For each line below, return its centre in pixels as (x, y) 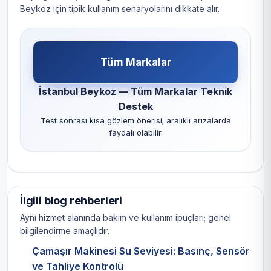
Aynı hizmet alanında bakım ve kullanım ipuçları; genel (126, 218)
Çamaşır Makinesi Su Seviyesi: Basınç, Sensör (141, 251)
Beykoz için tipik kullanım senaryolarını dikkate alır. (120, 9)
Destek (135, 107)
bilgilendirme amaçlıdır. (65, 231)
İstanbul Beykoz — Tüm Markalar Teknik (135, 92)
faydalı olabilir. (135, 133)
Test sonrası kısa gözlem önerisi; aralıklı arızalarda (135, 121)
